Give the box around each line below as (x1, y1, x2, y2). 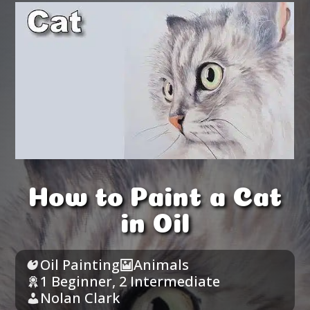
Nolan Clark (40, 288, 120, 307)
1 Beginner (40, 271, 113, 291)
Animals (134, 255, 190, 274)
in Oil (120, 212, 190, 226)
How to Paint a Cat (28, 185, 282, 200)
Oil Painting (40, 255, 120, 274)
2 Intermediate (119, 271, 221, 291)
